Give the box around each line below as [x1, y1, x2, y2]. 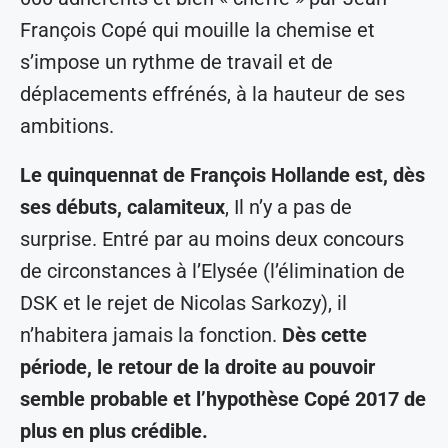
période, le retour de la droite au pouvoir [20, 355, 375, 380]
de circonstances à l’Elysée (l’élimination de [20, 259, 405, 284]
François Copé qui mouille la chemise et [20, 18, 375, 43]
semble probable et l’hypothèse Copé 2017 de [20, 387, 426, 412]
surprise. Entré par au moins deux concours [20, 227, 404, 252]
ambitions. [20, 114, 114, 139]
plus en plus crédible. [20, 419, 208, 444]
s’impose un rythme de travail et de [20, 50, 333, 75]
